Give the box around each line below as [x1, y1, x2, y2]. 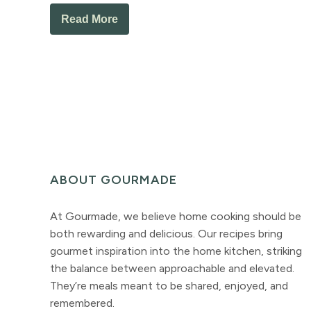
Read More [61, 12, 118, 25]
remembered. [50, 296, 115, 310]
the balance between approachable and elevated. [50, 261, 294, 275]
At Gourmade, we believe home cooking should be [50, 209, 301, 223]
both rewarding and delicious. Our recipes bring [50, 226, 283, 240]
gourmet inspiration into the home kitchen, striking [50, 244, 302, 258]
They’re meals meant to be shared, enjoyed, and [50, 278, 288, 292]
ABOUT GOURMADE [50, 171, 177, 187]
